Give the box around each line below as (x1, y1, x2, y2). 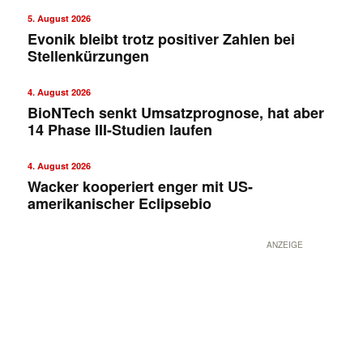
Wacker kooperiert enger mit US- (27, 175, 253, 197)
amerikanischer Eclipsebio (27, 192, 211, 214)
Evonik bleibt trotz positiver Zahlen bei (27, 28, 295, 49)
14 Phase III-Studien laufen (27, 118, 212, 140)
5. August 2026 (27, 11, 91, 24)
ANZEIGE (266, 238, 303, 250)
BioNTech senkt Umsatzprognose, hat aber (27, 101, 324, 123)
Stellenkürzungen (27, 45, 149, 66)
